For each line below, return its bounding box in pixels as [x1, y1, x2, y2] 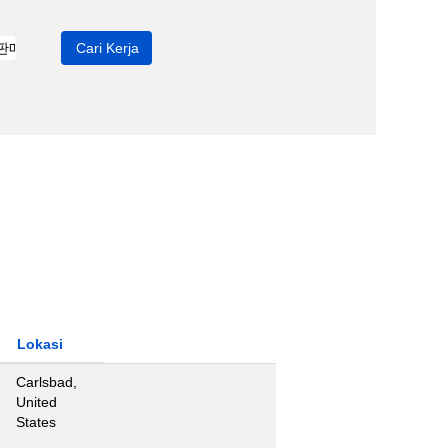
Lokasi [17, 336, 63, 352]
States [16, 414, 56, 430]
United [16, 394, 57, 410]
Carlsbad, [16, 374, 77, 390]
